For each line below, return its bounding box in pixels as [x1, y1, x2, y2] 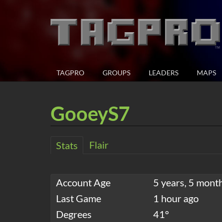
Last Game [56, 192, 101, 205]
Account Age [56, 176, 111, 189]
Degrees [56, 208, 92, 221]
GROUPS [103, 68, 130, 77]
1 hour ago [153, 192, 199, 205]
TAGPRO [56, 68, 84, 77]
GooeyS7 [51, 102, 130, 126]
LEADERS [149, 68, 178, 77]
